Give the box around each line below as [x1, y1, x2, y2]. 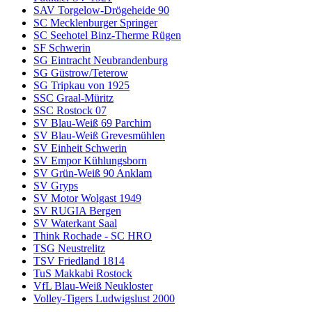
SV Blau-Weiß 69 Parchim [33, 116, 151, 129]
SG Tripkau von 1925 [33, 79, 130, 91]
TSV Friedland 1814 [33, 254, 125, 267]
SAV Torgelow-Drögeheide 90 [33, 3, 169, 16]
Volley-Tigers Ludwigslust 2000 [33, 292, 175, 304]
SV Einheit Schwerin [33, 141, 127, 154]
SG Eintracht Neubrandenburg [33, 54, 168, 66]
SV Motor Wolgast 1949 [33, 192, 141, 204]
